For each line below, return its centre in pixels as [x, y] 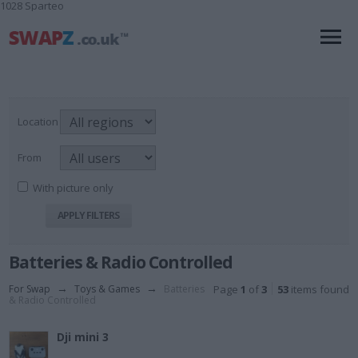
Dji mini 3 [83, 337]
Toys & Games [107, 289]
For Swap [30, 289]
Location [38, 122]
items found [318, 290]
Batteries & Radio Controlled [121, 263]
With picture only [74, 188]
